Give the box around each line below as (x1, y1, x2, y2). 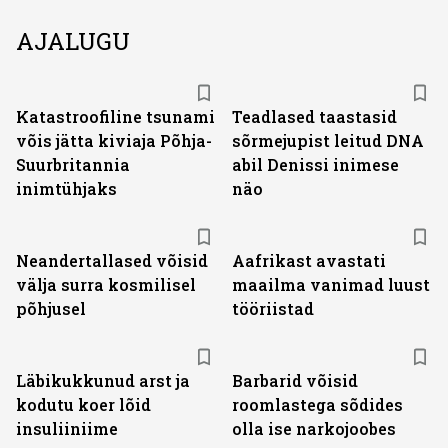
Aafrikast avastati (232, 250, 386, 271)
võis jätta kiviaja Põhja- (16, 130, 212, 151)
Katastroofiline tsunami (16, 106, 215, 127)
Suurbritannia (16, 154, 130, 175)
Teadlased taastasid (232, 106, 397, 127)
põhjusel (16, 298, 86, 319)
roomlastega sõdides (232, 394, 403, 415)
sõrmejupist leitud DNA (232, 130, 424, 151)
